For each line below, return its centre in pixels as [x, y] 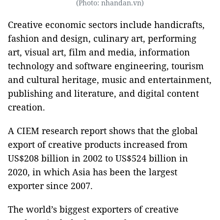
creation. [27, 107]
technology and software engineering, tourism [106, 66]
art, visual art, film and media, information [99, 52]
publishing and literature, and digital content [103, 94]
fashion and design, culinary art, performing [102, 39]
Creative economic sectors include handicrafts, [106, 25]
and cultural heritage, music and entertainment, [110, 80]
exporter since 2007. [50, 186]
